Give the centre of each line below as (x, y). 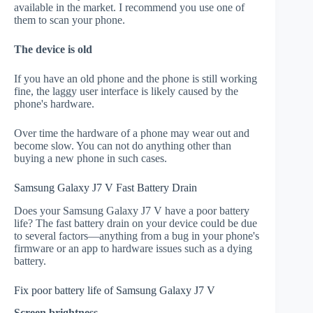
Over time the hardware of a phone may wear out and (132, 133)
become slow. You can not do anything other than (123, 145)
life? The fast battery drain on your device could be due (136, 223)
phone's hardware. (54, 103)
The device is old (53, 49)
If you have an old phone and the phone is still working (136, 78)
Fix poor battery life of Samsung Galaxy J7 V (115, 290)
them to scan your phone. (70, 20)
